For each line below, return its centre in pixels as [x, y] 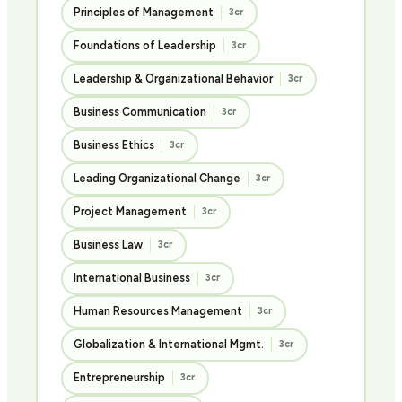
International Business [132, 278]
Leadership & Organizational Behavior [173, 79]
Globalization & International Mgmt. [169, 344]
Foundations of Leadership [145, 45]
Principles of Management [144, 12]
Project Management [130, 211]
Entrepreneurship [119, 377]
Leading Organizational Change [157, 178]
